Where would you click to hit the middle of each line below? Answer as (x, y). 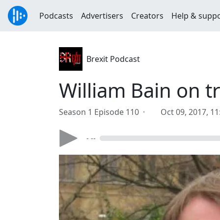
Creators (147, 16)
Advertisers (102, 16)
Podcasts (56, 16)
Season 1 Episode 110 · (104, 112)
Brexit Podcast (113, 59)
